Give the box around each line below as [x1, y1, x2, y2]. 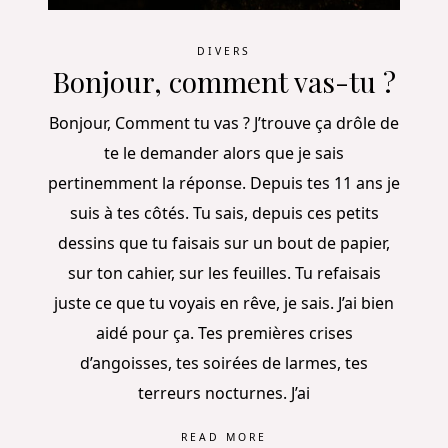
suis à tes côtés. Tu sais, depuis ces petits [69, 201, 379, 224]
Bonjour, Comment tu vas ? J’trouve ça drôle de [49, 111, 399, 134]
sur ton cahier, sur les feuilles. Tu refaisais [67, 261, 381, 284]
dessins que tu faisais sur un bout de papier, [58, 231, 390, 254]
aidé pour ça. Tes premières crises [95, 321, 353, 344]
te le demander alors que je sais [104, 141, 344, 164]
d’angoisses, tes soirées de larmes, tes [80, 351, 368, 374]
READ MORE [181, 430, 267, 445]
